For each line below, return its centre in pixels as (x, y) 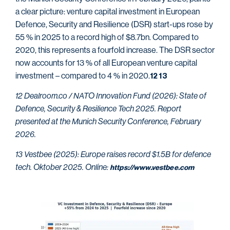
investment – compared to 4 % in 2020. (83, 75)
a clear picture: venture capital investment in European (108, 11)
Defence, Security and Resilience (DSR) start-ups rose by (114, 24)
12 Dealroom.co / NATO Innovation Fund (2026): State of (111, 95)
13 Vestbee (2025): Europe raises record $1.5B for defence (113, 155)
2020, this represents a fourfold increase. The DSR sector (115, 50)
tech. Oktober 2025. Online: (63, 167)
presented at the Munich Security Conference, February (108, 121)
